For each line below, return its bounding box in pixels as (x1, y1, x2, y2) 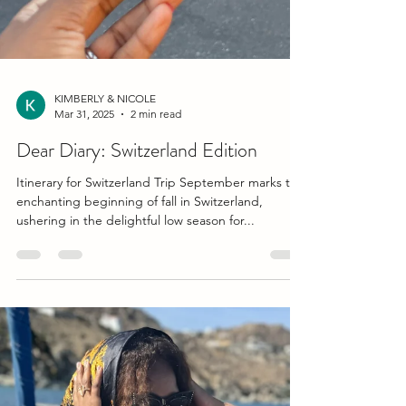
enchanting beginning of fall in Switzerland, (16, 291, 263, 308)
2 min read (130, 205, 181, 219)
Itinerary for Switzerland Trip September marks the (16, 272, 304, 289)
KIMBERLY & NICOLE (54, 189, 156, 204)
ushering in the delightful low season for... (16, 310, 255, 327)
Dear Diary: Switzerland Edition (16, 234, 257, 263)
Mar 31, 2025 (54, 205, 114, 219)
